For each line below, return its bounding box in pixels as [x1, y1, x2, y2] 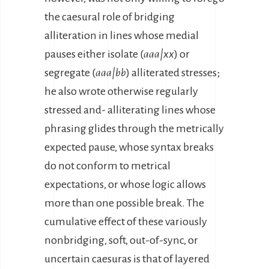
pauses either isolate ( [44, 48, 144, 60]
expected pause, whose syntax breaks [44, 141, 214, 153]
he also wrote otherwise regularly [44, 85, 198, 97]
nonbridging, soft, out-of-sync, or [44, 234, 198, 246]
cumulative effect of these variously [44, 216, 207, 228]
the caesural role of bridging [44, 11, 175, 23]
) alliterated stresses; [126, 67, 220, 79]
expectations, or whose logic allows [44, 178, 206, 190]
